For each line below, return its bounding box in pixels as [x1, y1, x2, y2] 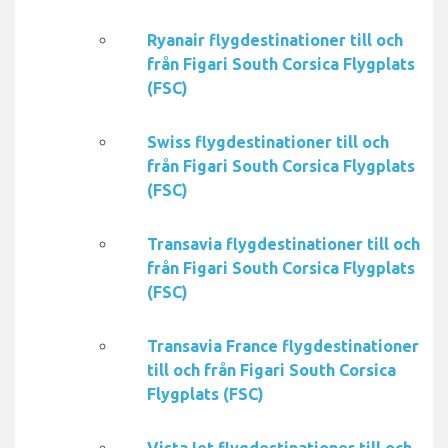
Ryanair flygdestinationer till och [147, 31, 403, 50]
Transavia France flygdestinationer [147, 337, 419, 356]
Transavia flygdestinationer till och [147, 235, 420, 254]
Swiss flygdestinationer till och [147, 133, 389, 152]
